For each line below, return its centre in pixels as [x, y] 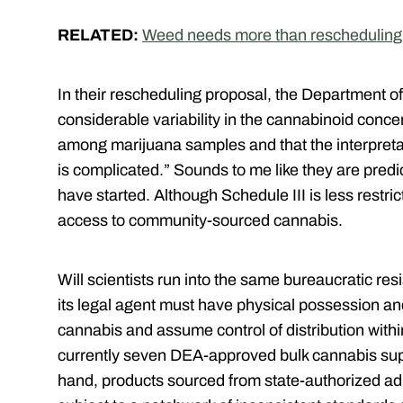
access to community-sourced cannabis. [204, 221]
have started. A [111, 196]
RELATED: [100, 36]
